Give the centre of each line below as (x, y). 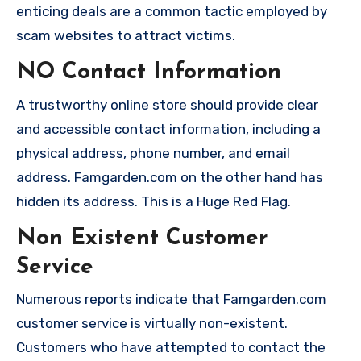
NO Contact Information (149, 73)
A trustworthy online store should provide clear (167, 104)
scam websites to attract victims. (126, 36)
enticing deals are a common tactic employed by (172, 12)
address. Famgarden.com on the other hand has (170, 177)
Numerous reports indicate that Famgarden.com (171, 299)
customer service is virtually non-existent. (152, 324)
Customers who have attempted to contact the (171, 348)
